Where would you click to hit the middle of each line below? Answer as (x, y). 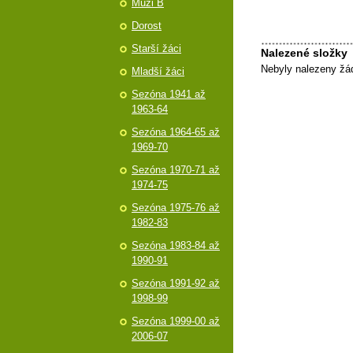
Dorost (147, 26)
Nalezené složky (304, 53)
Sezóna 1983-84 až (176, 245)
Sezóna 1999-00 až (176, 321)
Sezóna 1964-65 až (176, 132)
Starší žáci (156, 48)
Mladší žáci (158, 71)
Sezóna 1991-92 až (176, 283)
